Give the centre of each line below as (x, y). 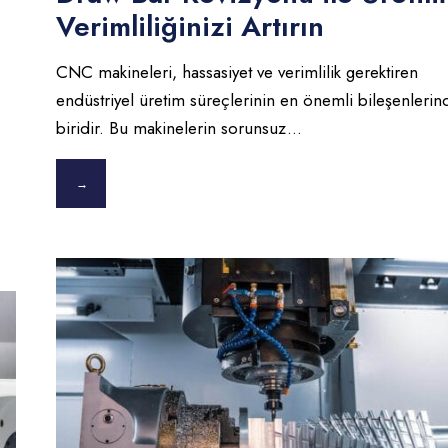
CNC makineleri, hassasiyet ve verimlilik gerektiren (236, 72)
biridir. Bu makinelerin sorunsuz (171, 128)
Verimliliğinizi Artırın (189, 27)
